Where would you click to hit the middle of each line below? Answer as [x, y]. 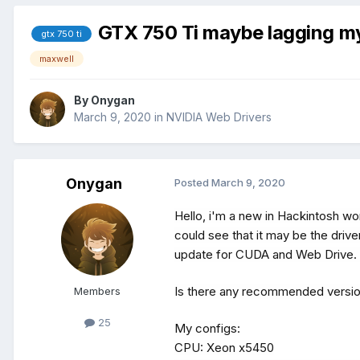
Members [97, 291]
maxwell [57, 58]
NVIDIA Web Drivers [219, 117]
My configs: [207, 329]
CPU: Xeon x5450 [224, 348]
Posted [193, 183]
